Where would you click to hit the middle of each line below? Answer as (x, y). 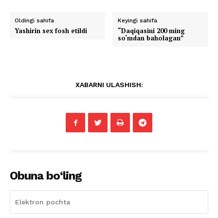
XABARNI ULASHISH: (109, 85)
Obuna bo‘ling (46, 176)
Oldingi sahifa (34, 21)
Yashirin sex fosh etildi (51, 31)
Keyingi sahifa (138, 21)
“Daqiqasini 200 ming (152, 31)
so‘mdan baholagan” (151, 38)
